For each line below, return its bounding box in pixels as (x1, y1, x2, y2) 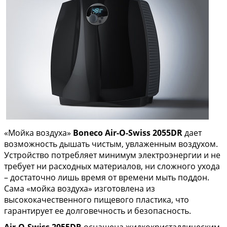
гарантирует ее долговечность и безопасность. (4, 205, 191, 216)
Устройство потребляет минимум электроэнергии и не (4, 149, 220, 161)
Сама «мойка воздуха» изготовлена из (4, 183, 155, 194)
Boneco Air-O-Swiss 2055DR (73, 127, 184, 138)
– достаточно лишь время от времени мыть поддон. (4, 172, 209, 183)
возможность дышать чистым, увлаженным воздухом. (4, 138, 218, 149)
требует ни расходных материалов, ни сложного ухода (4, 161, 220, 172)
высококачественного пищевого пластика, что (4, 194, 189, 205)
